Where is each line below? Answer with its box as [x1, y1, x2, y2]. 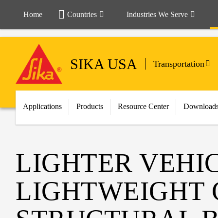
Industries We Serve [127, 10, 188, 18]
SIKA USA [70, 55, 137, 72]
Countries [67, 10, 97, 18]
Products [76, 102, 103, 110]
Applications [23, 102, 62, 110]
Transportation [153, 59, 204, 69]
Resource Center [118, 102, 169, 110]
